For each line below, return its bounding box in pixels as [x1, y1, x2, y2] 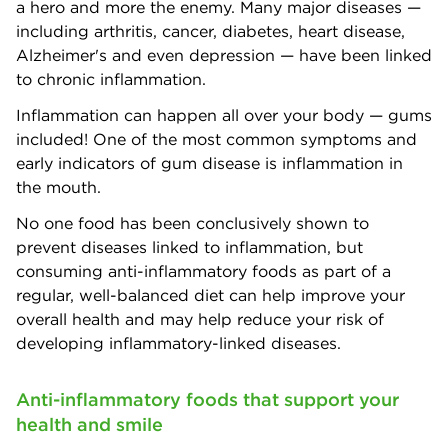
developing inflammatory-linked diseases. [16, 333, 341, 354]
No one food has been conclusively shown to [16, 213, 369, 234]
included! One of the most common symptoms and [16, 129, 417, 150]
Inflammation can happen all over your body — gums [16, 105, 432, 126]
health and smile [16, 413, 163, 437]
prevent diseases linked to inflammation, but [16, 237, 363, 258]
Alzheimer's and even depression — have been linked [16, 45, 432, 66]
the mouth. [16, 177, 101, 198]
